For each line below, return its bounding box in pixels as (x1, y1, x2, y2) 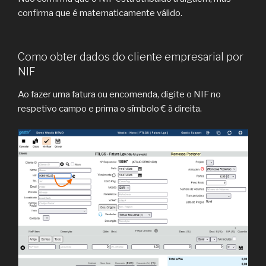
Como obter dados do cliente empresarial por (18, 50, 243, 64)
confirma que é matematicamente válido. (18, 7, 182, 18)
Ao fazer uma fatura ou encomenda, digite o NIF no (18, 88, 221, 100)
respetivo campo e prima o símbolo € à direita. (18, 103, 202, 114)
